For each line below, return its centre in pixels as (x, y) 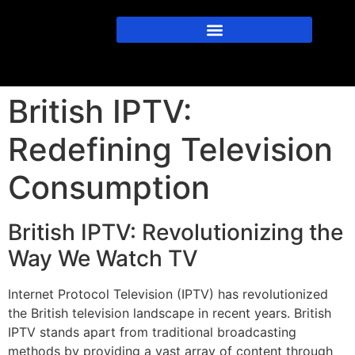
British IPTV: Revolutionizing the (176, 232)
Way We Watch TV (103, 258)
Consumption (109, 187)
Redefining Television (170, 149)
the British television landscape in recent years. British (170, 313)
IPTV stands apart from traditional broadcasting (152, 332)
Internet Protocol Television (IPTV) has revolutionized (168, 294)
